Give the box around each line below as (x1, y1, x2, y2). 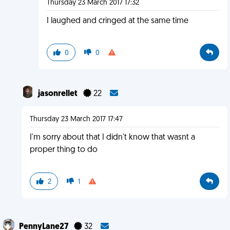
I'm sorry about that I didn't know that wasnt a (29, 133, 195, 142)
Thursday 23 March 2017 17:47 (29, 116, 123, 123)
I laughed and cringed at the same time (46, 17, 188, 25)
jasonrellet (37, 90, 79, 98)
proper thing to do (29, 146, 98, 154)
